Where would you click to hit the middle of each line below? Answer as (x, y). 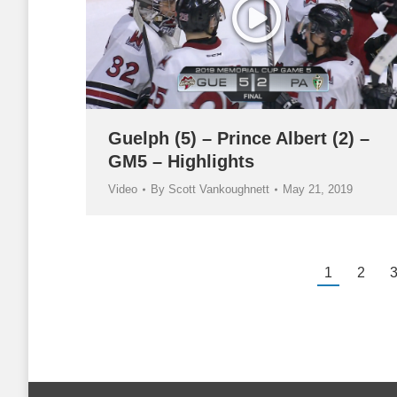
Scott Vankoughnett (219, 190)
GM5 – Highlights (181, 162)
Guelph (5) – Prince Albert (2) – (239, 139)
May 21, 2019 (318, 190)
